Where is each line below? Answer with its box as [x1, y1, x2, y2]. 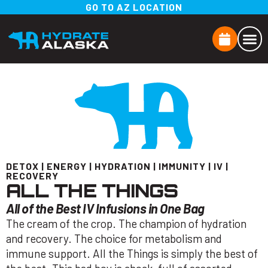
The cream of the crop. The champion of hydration [6, 217, 246, 231]
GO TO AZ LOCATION [86, 1, 182, 13]
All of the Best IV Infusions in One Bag [6, 200, 205, 217]
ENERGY [47, 160, 87, 172]
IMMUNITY [159, 160, 206, 172]
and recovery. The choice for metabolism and [6, 232, 222, 246]
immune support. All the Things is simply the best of [6, 246, 258, 261]
